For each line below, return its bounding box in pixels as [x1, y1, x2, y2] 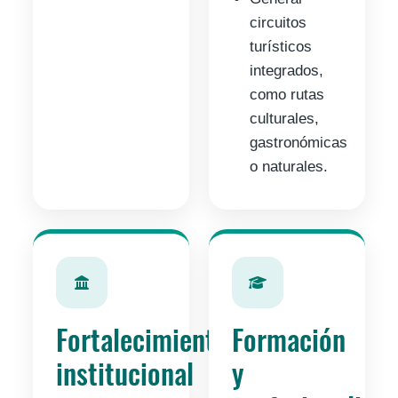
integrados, [249, 62, 323, 80]
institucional [56, 352, 195, 394]
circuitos [249, 14, 306, 32]
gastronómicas [249, 134, 347, 152]
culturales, [249, 110, 319, 128]
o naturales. [249, 158, 328, 176]
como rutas [249, 86, 324, 104]
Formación [231, 318, 346, 361]
